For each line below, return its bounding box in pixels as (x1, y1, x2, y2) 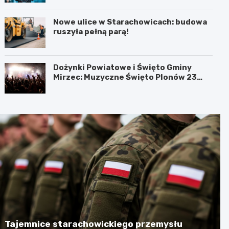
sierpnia (53, 82, 87, 91)
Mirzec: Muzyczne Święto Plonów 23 (53, 72, 197, 82)
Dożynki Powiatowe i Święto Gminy (53, 62, 192, 72)
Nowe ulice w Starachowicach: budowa (53, 17, 208, 27)
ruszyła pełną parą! (53, 27, 129, 36)
